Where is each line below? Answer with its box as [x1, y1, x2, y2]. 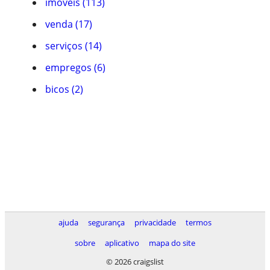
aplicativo [105, 237, 139, 248]
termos [186, 217, 212, 228]
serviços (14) [45, 39, 102, 52]
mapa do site [149, 237, 195, 248]
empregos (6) [45, 61, 105, 74]
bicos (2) [45, 83, 83, 96]
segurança [88, 217, 125, 228]
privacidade [134, 217, 176, 228]
